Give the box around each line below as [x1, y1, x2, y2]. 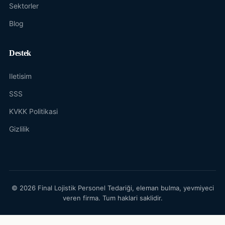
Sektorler [9, 2, 39, 11]
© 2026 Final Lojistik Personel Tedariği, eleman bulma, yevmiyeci [11, 184, 214, 192]
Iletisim [9, 72, 32, 81]
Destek [9, 49, 32, 58]
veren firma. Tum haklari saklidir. [62, 194, 163, 202]
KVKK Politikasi [9, 107, 58, 116]
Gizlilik [9, 125, 30, 134]
